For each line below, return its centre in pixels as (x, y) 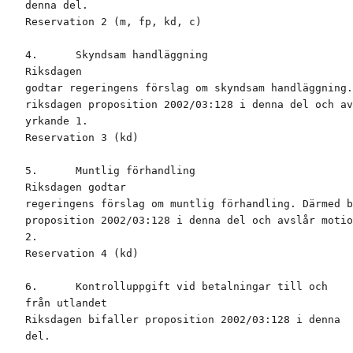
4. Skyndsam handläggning (117, 55)
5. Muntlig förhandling (110, 171)
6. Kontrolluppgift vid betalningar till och (176, 287)
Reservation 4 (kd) (82, 254)
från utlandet (66, 303)
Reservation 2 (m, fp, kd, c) (113, 22)
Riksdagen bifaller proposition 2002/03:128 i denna (183, 320)
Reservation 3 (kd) (82, 138)
